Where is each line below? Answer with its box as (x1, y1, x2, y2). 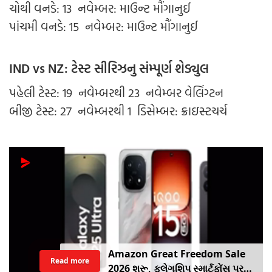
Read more (50, 256, 89, 267)
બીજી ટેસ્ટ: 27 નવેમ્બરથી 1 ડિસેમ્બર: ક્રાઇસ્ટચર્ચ (9, 101, 227, 120)
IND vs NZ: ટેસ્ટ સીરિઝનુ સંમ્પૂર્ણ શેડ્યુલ (9, 58, 212, 78)
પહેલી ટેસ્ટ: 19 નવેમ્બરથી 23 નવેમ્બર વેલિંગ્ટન (9, 83, 223, 102)
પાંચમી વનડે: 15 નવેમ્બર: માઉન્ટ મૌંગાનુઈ (9, 17, 198, 36)
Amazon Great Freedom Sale (107, 247, 245, 261)
